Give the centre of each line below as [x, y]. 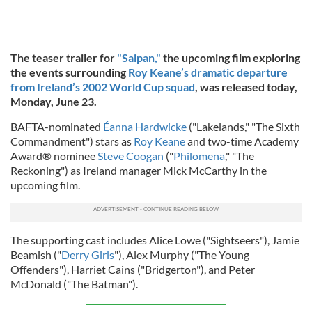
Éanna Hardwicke [145, 126]
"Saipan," [138, 57]
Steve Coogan [131, 156]
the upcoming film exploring [231, 57]
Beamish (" [36, 255]
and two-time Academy [242, 141]
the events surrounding [69, 72]
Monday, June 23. [54, 101]
